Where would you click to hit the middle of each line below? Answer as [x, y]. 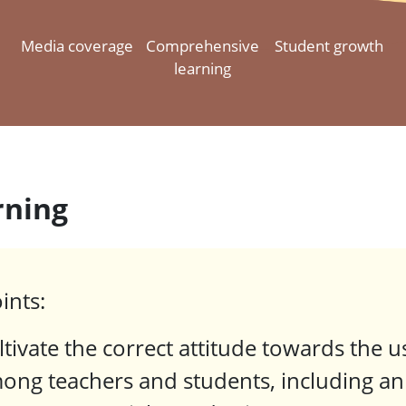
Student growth [329, 46]
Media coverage [77, 46]
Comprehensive [203, 46]
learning [203, 69]
